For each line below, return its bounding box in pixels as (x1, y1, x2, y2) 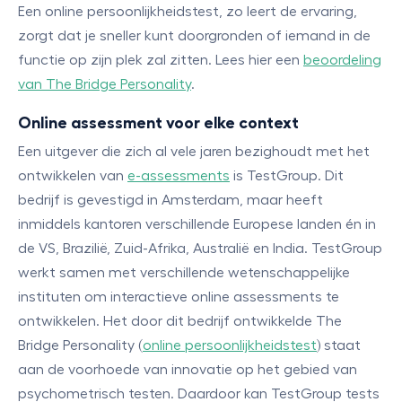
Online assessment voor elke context (18, 115, 299, 131)
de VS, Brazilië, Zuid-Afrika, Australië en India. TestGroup (18, 241, 382, 256)
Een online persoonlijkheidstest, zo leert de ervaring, (18, 4, 357, 19)
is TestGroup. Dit (230, 169, 344, 183)
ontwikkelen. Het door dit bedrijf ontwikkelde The (18, 314, 342, 328)
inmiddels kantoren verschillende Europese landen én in (18, 217, 376, 232)
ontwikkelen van (18, 169, 127, 183)
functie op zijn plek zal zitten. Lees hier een (18, 53, 303, 67)
